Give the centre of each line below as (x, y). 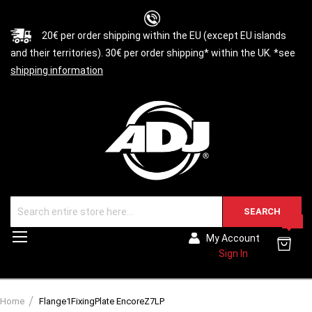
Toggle (45, 236)
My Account (233, 239)
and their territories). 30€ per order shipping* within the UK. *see (153, 53)
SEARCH (262, 212)
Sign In (233, 254)
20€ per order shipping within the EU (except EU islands (164, 36)
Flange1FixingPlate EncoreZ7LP (102, 302)
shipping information (57, 70)
